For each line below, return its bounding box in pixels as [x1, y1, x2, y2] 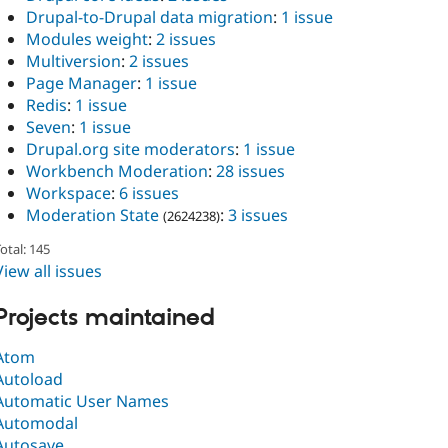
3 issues [228, 204, 288, 227]
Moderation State [26, 204, 159, 227]
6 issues [119, 182, 179, 205]
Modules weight [26, 28, 148, 51]
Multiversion [26, 50, 121, 73]
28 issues [216, 160, 285, 183]
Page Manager [26, 72, 137, 95]
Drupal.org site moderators [26, 138, 235, 161]
